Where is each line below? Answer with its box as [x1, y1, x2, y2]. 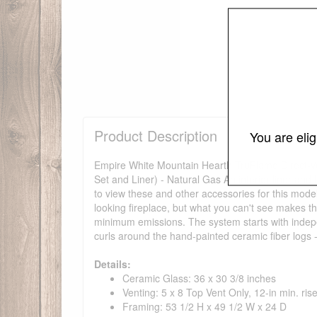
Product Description [94, 125, 217, 146]
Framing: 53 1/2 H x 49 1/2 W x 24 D [122, 299, 287, 314]
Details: [94, 257, 131, 272]
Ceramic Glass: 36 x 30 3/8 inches [122, 271, 276, 286]
